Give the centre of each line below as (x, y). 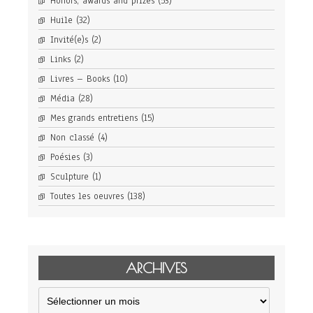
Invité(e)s (69, 40)
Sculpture (70, 177)
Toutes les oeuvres (87, 196)
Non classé (72, 138)
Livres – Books (80, 79)
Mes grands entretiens (94, 118)
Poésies (65, 157)
